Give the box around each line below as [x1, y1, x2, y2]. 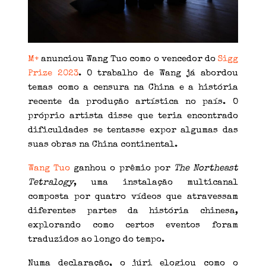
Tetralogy [28, 178, 74, 188]
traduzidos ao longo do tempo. [28, 235, 165, 245]
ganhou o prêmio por [70, 164, 174, 173]
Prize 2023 [28, 69, 79, 78]
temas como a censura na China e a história [28, 83, 238, 93]
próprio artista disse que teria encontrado [28, 112, 238, 121]
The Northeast [173, 164, 238, 173]
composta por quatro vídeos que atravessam [28, 192, 238, 202]
